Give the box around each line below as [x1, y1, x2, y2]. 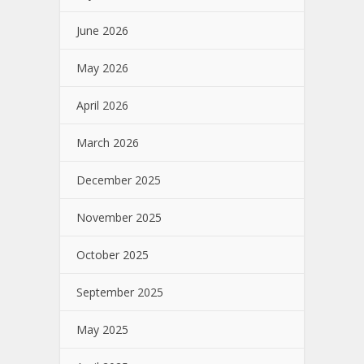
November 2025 [76, 209, 162, 225]
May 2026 [76, 59, 128, 76]
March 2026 [76, 134, 139, 150]
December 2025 [76, 171, 161, 188]
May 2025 [76, 321, 128, 337]
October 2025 [76, 246, 149, 262]
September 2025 [76, 284, 163, 300]
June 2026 [76, 22, 128, 38]
